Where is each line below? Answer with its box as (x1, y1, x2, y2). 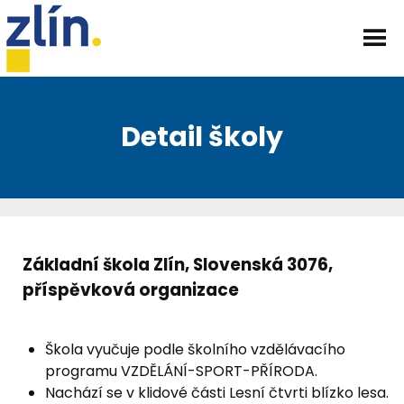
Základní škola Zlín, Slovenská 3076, (23, 252, 333, 277)
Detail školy (121, 118, 283, 156)
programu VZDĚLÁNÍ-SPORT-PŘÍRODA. (45, 361, 317, 381)
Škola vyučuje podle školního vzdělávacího (45, 339, 345, 360)
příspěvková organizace (23, 278, 239, 302)
